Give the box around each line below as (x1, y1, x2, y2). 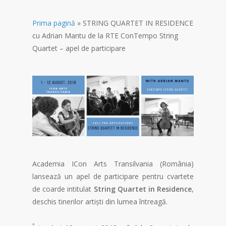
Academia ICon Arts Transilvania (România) (32, 159, 194, 169)
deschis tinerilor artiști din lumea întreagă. (32, 197, 167, 207)
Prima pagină (32, 18, 75, 28)
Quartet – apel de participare (32, 43, 126, 53)
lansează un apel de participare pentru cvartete (32, 172, 194, 182)
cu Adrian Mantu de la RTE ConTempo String (32, 31, 178, 40)
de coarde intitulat (32, 184, 94, 194)
